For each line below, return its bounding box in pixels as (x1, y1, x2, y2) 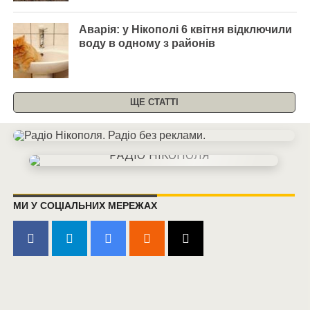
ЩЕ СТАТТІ (129, 97, 179, 107)
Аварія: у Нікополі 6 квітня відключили (78, 24, 292, 35)
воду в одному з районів (78, 37, 215, 49)
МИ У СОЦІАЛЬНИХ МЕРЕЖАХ (12, 200, 157, 211)
